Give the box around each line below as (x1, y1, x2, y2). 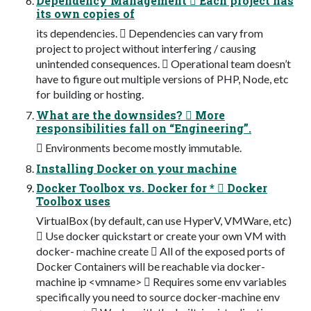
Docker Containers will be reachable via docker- (36, 259, 265, 273)
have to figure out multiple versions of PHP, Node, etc (36, 72, 289, 85)
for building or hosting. (36, 87, 144, 101)
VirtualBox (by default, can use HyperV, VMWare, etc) (36, 213, 292, 227)
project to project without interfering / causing (36, 41, 256, 55)
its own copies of (36, 6, 135, 21)
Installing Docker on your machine (36, 160, 237, 176)
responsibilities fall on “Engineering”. (36, 120, 251, 135)
